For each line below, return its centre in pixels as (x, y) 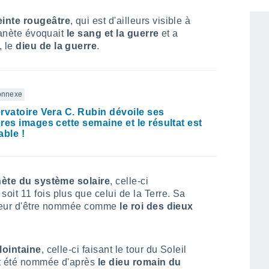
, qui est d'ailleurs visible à (131, 21)
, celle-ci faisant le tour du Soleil (114, 249)
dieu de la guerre (56, 46)
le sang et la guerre (111, 33)
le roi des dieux (155, 206)
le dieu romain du (139, 262)
